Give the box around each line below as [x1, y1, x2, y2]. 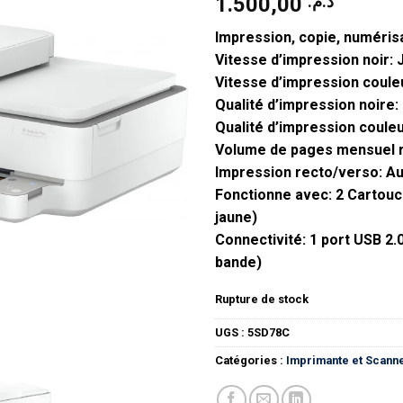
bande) [215, 254, 262, 272]
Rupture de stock [215, 291, 309, 306]
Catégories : [215, 353, 286, 367]
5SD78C [247, 325, 290, 339]
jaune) [215, 209, 257, 227]
